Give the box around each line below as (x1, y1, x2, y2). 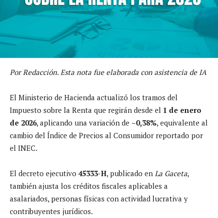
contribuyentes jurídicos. (10, 206, 93, 216)
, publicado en (107, 168, 155, 178)
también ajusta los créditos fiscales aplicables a (10, 181, 168, 191)
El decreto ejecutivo (10, 168, 78, 178)
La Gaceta (155, 168, 187, 178)
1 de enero (163, 105, 201, 115)
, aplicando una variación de (36, 117, 131, 127)
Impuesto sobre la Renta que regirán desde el (10, 105, 163, 115)
